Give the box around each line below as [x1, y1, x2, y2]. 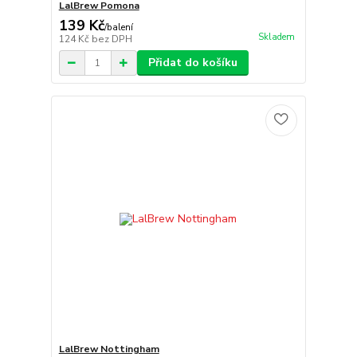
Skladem [257, 31, 295, 44]
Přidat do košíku [147, 55, 237, 71]
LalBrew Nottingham [58, 342, 159, 355]
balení [106, 22, 133, 34]
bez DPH [91, 33, 132, 46]
